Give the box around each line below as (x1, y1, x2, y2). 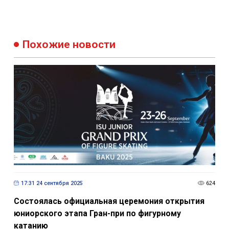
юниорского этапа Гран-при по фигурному (13, 209, 181, 219)
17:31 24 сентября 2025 (20, 179, 83, 187)
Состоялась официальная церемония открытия (13, 196, 204, 207)
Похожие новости (22, 38, 116, 51)
